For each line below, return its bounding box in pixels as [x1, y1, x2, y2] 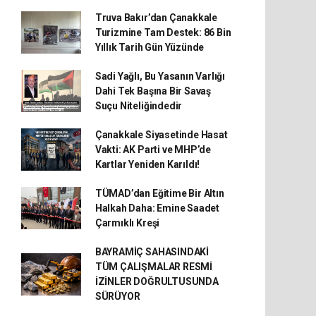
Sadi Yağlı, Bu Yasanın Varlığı [95, 70, 226, 82]
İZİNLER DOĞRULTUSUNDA [95, 275, 219, 287]
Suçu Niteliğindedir [95, 99, 183, 111]
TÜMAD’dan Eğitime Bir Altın [95, 187, 224, 199]
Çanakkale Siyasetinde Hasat [95, 128, 228, 140]
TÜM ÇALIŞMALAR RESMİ [95, 260, 212, 272]
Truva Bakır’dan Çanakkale [95, 11, 218, 23]
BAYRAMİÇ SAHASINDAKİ [95, 245, 209, 257]
